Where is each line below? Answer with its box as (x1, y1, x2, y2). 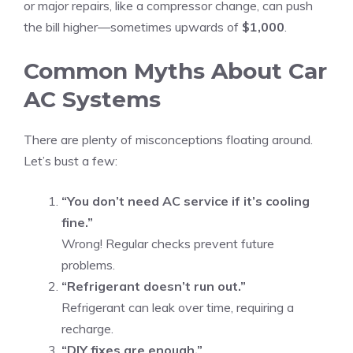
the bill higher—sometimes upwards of (24, 19, 242, 35)
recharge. (61, 321, 113, 336)
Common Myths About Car (24, 58, 327, 84)
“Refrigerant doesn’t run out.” (61, 278, 246, 294)
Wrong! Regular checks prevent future (61, 236, 274, 251)
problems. (61, 257, 115, 273)
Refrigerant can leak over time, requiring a (61, 299, 294, 315)
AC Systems (24, 86, 161, 113)
